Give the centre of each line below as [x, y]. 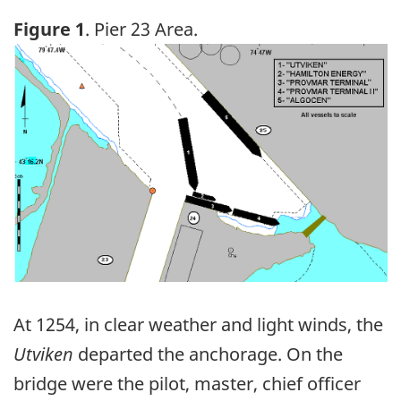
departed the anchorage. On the [208, 354]
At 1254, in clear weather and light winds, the [198, 325]
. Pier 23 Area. [141, 30]
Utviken [43, 354]
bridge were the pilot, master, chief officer [187, 384]
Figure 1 [49, 30]
